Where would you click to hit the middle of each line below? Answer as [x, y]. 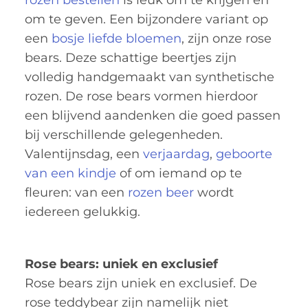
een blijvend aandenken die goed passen [153, 115]
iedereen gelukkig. [82, 211]
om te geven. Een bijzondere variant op [146, 19]
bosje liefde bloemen [117, 38]
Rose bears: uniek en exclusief [121, 264]
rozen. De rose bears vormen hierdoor [141, 96]
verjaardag [176, 154]
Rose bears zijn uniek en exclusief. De [141, 283]
